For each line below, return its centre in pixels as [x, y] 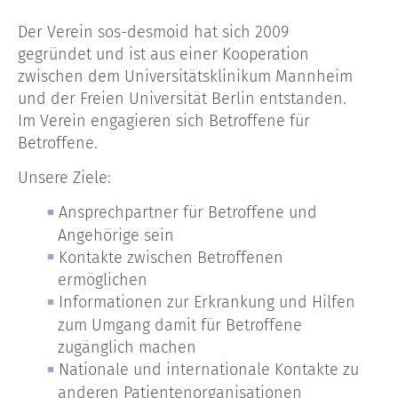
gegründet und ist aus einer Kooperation [163, 54]
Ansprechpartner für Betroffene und [188, 212]
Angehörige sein [116, 235]
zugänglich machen [127, 348]
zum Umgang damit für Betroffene [180, 326]
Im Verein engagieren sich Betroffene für [164, 120]
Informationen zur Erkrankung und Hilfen [207, 302]
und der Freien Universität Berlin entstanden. [182, 98]
